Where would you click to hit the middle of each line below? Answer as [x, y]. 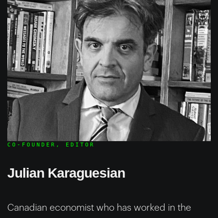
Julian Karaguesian [66, 173]
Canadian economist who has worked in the [99, 207]
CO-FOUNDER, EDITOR [51, 145]
